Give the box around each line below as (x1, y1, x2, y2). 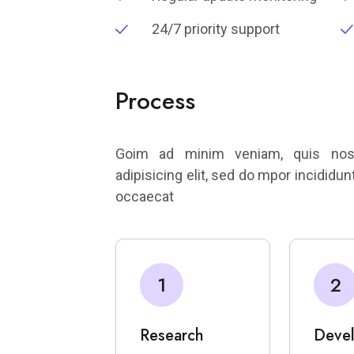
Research (140, 324, 204, 348)
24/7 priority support (152, 21, 280, 38)
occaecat (115, 188, 174, 205)
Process (115, 84, 195, 119)
